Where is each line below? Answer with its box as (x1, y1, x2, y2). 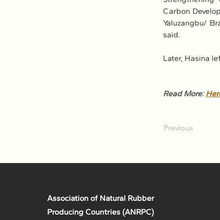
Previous (164, 123, 193, 133)
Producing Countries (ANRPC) (47, 207, 154, 217)
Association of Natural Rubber (47, 193, 154, 203)
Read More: (163, 89, 206, 98)
